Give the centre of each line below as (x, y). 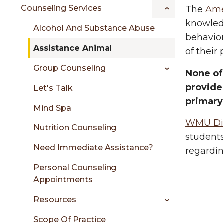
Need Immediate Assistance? (93, 148)
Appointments (63, 179)
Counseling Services (61, 8)
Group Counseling (69, 68)
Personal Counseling (75, 167)
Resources (55, 199)
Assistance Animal (73, 48)
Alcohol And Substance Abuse (94, 28)
